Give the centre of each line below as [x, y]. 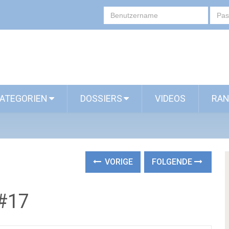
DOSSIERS [101, 98]
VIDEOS [170, 98]
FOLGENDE [173, 162]
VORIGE [118, 162]
